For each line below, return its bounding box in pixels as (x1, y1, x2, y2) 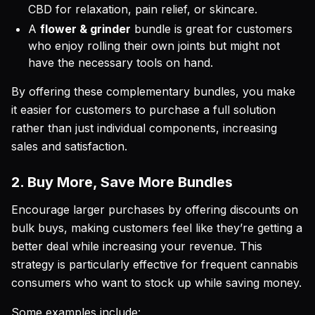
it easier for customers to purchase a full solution (11, 103, 276, 117)
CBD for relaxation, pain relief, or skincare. (28, 2, 257, 16)
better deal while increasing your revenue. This (11, 239, 262, 253)
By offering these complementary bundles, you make (11, 84, 295, 98)
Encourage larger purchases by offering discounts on (11, 202, 298, 217)
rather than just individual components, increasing (11, 121, 277, 135)
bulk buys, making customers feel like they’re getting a (11, 221, 302, 235)
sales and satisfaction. (11, 139, 127, 153)
